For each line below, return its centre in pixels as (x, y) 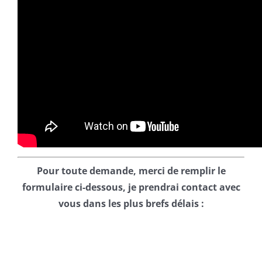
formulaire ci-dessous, (74, 187)
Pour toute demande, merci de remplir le (131, 170)
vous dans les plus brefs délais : (131, 203)
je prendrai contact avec (184, 187)
